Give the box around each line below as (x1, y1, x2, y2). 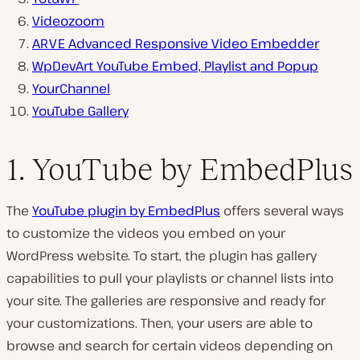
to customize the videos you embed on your (6, 224, 285, 243)
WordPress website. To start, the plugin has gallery (6, 247, 317, 265)
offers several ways (220, 202, 344, 220)
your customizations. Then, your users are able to (6, 314, 313, 333)
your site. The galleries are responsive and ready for (6, 292, 325, 310)
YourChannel (32, 79, 110, 97)
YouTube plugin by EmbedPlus (32, 202, 220, 220)
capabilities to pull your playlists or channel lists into (6, 269, 333, 288)
